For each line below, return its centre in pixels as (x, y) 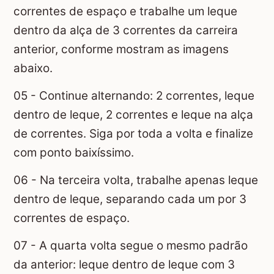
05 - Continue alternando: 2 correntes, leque (134, 96)
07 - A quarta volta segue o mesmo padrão (131, 246)
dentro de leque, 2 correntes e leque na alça (133, 115)
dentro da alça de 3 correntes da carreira (126, 30)
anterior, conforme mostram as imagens (121, 49)
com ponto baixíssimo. (74, 153)
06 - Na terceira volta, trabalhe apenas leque (136, 180)
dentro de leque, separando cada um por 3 (130, 199)
